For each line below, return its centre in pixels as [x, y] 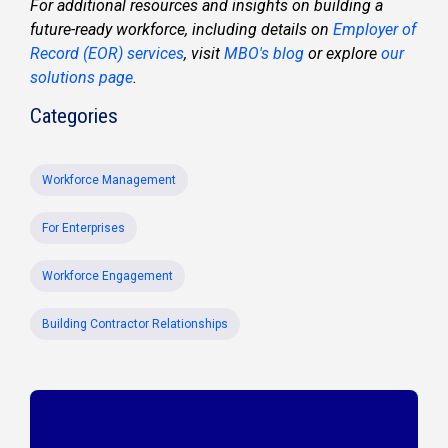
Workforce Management [109, 179]
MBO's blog [264, 53]
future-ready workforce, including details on [181, 29]
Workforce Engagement [107, 275]
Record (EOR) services [107, 53]
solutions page [81, 77]
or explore [342, 53]
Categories [74, 115]
